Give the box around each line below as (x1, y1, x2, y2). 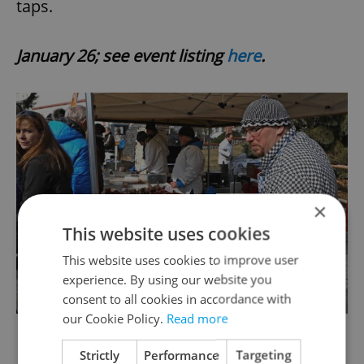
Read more (167, 310, 228, 327)
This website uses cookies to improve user (63, 251, 299, 268)
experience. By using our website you (63, 271, 272, 288)
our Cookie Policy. (63, 310, 167, 327)
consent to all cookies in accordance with (63, 290, 292, 307)
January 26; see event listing (16, 45, 227, 67)
